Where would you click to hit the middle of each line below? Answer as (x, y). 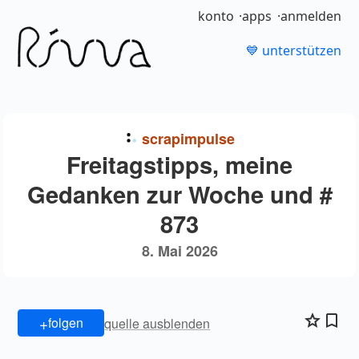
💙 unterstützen (293, 51)
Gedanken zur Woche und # (179, 194)
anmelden (311, 16)
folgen (65, 323)
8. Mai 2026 (179, 251)
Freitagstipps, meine (179, 165)
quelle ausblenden (157, 323)
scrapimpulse (188, 139)
